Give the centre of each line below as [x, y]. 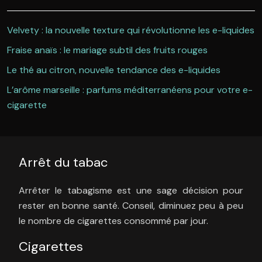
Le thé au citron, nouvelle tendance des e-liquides [114, 70]
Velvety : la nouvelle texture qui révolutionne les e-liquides [131, 30]
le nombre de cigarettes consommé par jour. [113, 221]
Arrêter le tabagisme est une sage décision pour [131, 191]
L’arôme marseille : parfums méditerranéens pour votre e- [130, 90]
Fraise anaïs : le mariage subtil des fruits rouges [107, 50]
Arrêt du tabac [63, 163]
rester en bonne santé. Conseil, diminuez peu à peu [131, 206]
